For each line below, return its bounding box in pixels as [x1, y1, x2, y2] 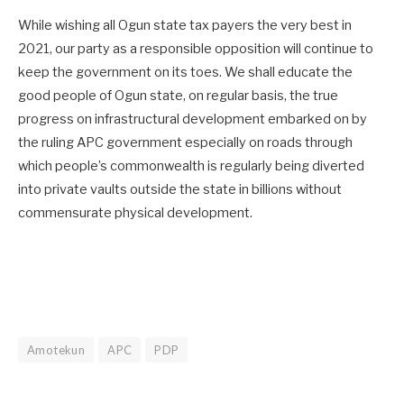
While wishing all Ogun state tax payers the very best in [18, 16, 352, 33]
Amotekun [27, 342, 86, 357]
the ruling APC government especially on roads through [18, 133, 353, 151]
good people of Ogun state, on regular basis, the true [18, 87, 338, 104]
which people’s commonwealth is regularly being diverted [18, 157, 364, 174]
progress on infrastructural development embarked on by [18, 110, 367, 127]
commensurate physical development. [18, 204, 252, 221]
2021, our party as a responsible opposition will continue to [18, 40, 373, 57]
